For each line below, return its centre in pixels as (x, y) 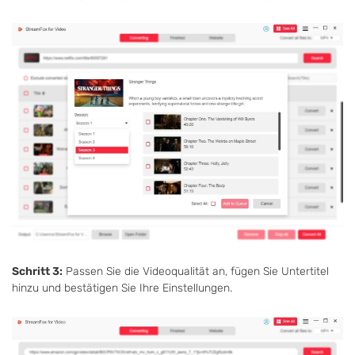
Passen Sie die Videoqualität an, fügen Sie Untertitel (196, 272)
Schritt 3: (37, 272)
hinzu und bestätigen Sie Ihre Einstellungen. (122, 288)
